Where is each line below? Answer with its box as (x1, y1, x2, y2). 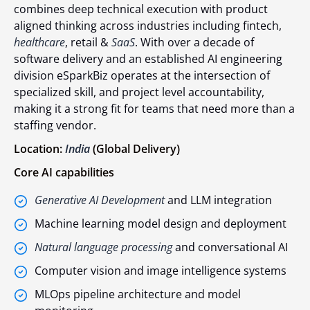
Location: (14, 140, 65, 156)
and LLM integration (165, 192, 272, 208)
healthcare (14, 34, 65, 50)
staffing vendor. (14, 117, 96, 133)
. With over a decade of (135, 34, 254, 50)
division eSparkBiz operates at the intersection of (14, 67, 270, 83)
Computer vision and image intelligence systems (35, 262, 286, 278)
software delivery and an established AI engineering (14, 51, 282, 66)
